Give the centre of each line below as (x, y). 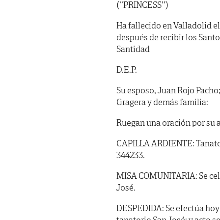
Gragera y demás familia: (162, 102)
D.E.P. (127, 69)
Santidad (133, 49)
